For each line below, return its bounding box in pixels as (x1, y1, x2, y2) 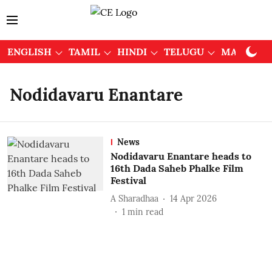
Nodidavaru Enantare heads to (110, 150, 251, 162)
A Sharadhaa (110, 192, 158, 204)
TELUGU (164, 46, 204, 58)
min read (127, 206, 163, 217)
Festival (110, 174, 146, 186)
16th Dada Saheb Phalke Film (110, 162, 243, 174)
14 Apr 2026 (169, 192, 217, 204)
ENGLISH (7, 46, 52, 58)
